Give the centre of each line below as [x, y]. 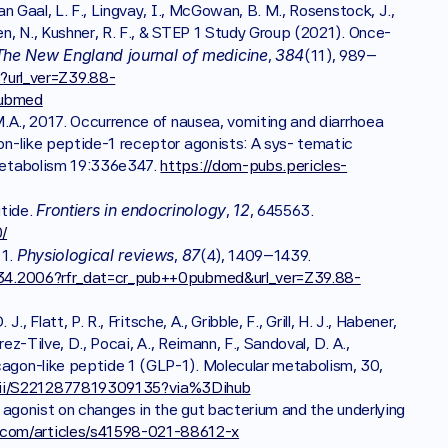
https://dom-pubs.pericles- [254, 165]
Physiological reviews [95, 255]
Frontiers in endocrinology [131, 210]
